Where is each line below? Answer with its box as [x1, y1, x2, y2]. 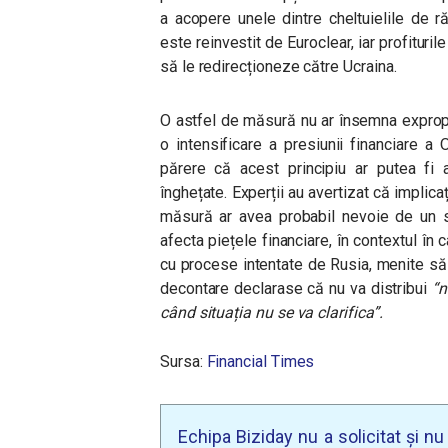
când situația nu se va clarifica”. [160, 303, 383, 322]
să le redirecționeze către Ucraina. [160, 57, 397, 76]
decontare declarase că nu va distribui [160, 279, 428, 298]
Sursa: [160, 352, 203, 371]
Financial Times [202, 352, 315, 371]
